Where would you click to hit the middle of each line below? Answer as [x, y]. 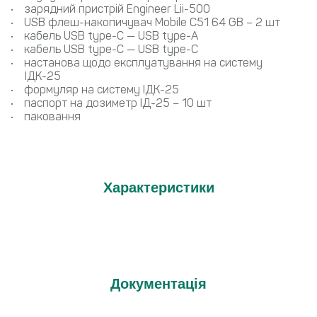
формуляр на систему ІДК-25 [102, 90]
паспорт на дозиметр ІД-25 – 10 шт [118, 103]
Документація [158, 284]
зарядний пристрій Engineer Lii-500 [117, 9]
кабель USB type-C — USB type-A [111, 36]
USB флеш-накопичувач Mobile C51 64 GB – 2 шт [152, 23]
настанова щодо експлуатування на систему [143, 63]
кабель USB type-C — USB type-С [111, 50]
